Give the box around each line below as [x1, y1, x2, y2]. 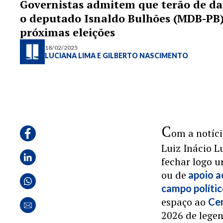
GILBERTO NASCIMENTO [103, 51, 188, 60]
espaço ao [161, 195, 209, 209]
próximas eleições [20, 25, 115, 39]
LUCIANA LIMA [45, 51, 97, 60]
